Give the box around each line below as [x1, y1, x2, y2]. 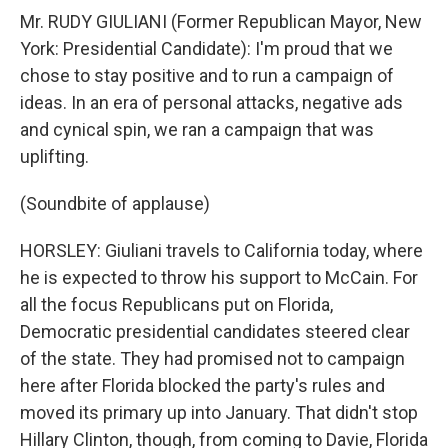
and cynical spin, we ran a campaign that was [20, 119, 374, 140]
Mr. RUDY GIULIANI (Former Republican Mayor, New [20, 11, 422, 32]
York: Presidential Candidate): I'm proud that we [20, 38, 393, 59]
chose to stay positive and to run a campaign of [20, 65, 394, 86]
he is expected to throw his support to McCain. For [20, 267, 418, 288]
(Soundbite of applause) [20, 193, 210, 214]
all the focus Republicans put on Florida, [20, 294, 333, 315]
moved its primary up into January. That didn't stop [20, 402, 418, 423]
